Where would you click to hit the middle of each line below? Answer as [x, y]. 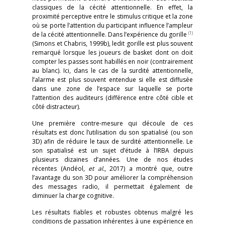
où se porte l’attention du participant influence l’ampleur [113, 25]
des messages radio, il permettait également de [113, 187]
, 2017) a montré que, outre [148, 168]
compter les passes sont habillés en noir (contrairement [113, 62]
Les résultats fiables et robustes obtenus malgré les [113, 212]
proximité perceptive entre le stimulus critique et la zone [113, 16]
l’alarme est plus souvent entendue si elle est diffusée [113, 80]
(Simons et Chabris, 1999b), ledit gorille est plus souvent [113, 43]
